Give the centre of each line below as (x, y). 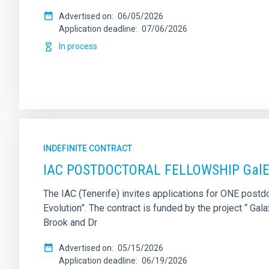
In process (78, 46)
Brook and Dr (70, 222)
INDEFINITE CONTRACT (88, 148)
